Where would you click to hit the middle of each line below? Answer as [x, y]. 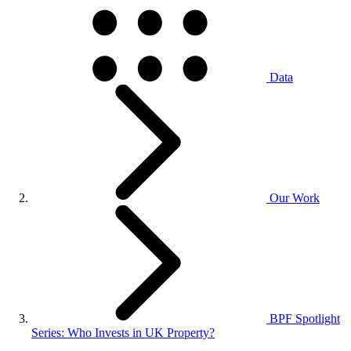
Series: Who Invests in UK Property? [123, 333]
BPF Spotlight [305, 318]
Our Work [295, 198]
